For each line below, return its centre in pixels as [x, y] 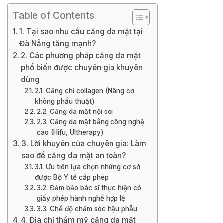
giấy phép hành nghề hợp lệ [81, 198]
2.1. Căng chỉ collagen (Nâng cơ [84, 91]
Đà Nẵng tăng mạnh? [58, 44]
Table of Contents [54, 16]
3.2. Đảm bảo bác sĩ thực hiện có [89, 188]
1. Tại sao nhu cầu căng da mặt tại [81, 32]
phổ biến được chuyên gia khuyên [82, 68]
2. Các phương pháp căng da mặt [81, 56]
